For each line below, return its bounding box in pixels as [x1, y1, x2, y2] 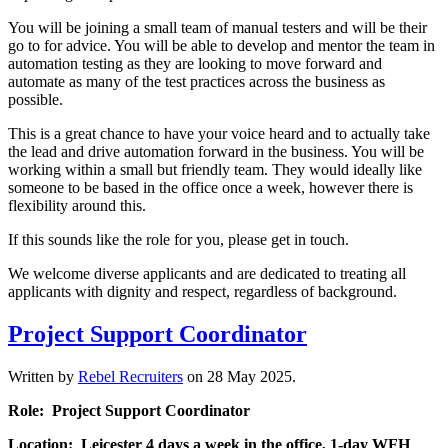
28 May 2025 [207, 367, 292, 385]
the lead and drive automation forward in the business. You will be [8, 143, 424, 161]
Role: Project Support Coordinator [8, 401, 250, 419]
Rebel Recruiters [78, 367, 183, 385]
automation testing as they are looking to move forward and [8, 55, 382, 73]
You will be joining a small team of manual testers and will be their [8, 19, 427, 37]
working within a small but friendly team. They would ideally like [8, 161, 422, 179]
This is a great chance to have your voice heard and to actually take [8, 125, 430, 143]
